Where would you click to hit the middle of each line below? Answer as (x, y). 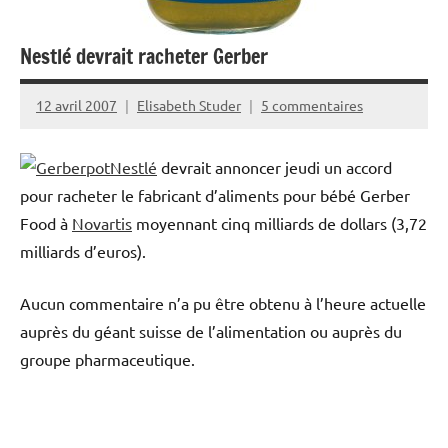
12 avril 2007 (76, 105)
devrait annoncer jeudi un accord (274, 166)
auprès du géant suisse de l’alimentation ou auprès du (211, 330)
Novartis (102, 222)
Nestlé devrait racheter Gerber (144, 56)
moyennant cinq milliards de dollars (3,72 (279, 222)
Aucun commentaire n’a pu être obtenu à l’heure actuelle (223, 302)
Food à (46, 222)
